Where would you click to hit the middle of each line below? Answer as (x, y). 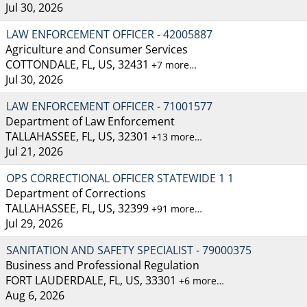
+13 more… (177, 136)
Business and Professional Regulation (102, 265)
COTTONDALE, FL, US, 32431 (78, 64)
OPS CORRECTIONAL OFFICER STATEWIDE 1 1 (120, 178)
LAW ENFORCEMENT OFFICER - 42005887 (109, 34)
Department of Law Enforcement (90, 121)
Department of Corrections (76, 193)
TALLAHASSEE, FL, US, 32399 (78, 208)
